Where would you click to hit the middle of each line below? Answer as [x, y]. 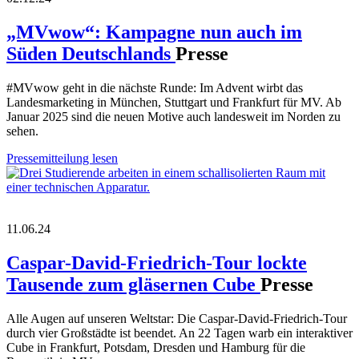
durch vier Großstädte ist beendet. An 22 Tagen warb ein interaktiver [179, 333]
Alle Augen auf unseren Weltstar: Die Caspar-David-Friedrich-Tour [177, 318]
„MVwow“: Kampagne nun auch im [154, 32]
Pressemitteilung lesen [62, 158]
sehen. [22, 131]
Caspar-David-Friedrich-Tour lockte [157, 262]
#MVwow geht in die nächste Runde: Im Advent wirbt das [155, 87]
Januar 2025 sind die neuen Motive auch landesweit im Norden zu [173, 116]
